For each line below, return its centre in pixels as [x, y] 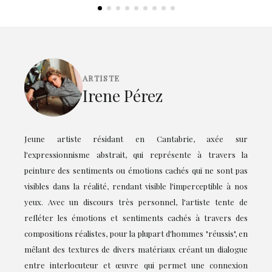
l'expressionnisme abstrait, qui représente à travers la [136, 155]
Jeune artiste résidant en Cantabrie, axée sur [136, 139]
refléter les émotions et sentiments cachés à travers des [136, 218]
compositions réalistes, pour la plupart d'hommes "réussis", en [136, 234]
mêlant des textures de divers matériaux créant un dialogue [136, 250]
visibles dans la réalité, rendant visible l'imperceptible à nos [136, 186]
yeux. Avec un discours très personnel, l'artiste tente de [136, 202]
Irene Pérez [123, 95]
